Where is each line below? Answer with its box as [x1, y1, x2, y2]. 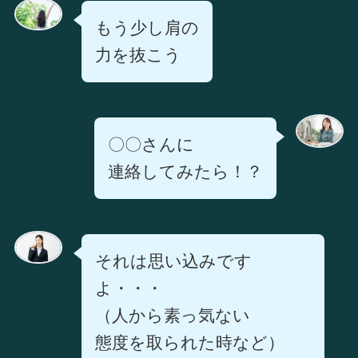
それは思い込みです [94, 251, 252, 271]
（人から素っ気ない [94, 305, 250, 325]
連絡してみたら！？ [108, 161, 264, 181]
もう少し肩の [94, 18, 199, 38]
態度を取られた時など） [94, 332, 284, 352]
